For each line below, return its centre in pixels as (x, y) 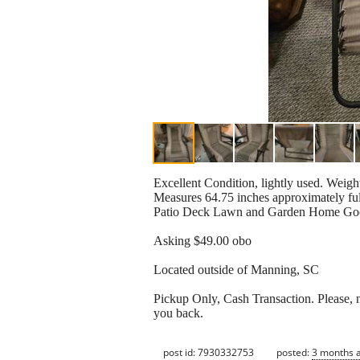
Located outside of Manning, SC (236, 270)
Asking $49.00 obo (202, 241)
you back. (178, 313)
